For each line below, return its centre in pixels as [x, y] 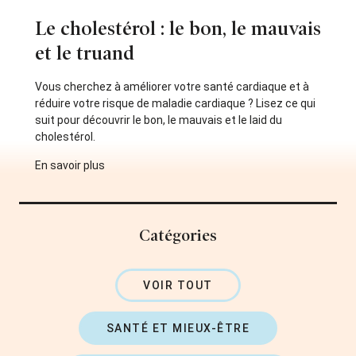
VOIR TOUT [178, 285]
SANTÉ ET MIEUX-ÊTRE [178, 328]
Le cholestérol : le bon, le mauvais [178, 28]
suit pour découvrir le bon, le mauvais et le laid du [159, 120]
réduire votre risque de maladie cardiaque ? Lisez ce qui [175, 103]
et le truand [85, 53]
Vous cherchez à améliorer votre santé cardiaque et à [172, 86]
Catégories [178, 235]
